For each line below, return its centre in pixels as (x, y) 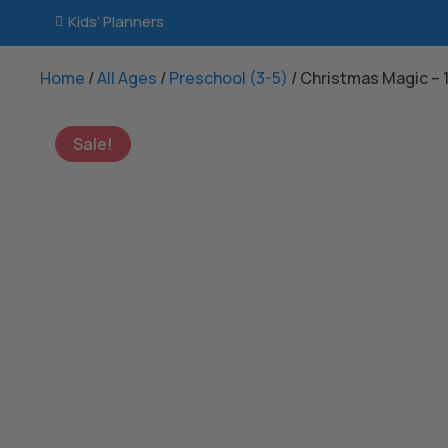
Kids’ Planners (116, 21)
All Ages (127, 78)
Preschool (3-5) (229, 78)
